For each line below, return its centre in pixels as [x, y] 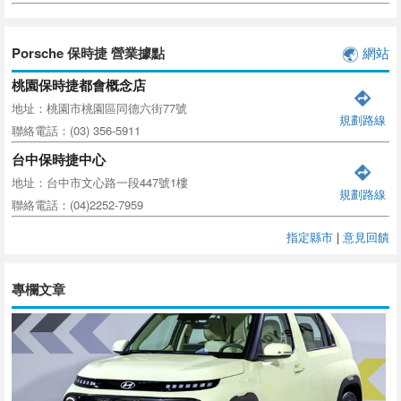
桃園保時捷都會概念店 [79, 85]
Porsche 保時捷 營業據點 [88, 52]
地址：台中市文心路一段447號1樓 [100, 183]
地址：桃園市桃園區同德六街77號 [99, 107]
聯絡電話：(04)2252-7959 [77, 205]
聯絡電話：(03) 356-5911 [76, 130]
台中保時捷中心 [59, 160]
